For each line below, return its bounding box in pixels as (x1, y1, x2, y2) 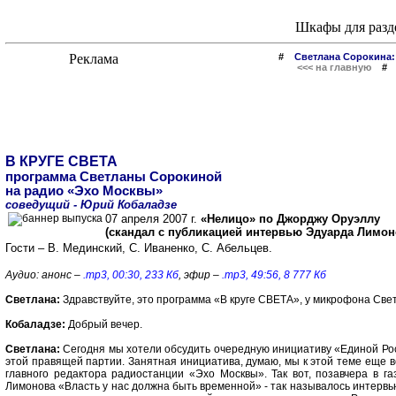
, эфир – (179, 269, 222, 281)
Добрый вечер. (65, 318, 142, 331)
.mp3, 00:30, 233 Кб (83, 269, 179, 281)
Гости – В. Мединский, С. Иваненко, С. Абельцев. (5, 241, 272, 255)
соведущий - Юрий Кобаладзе (5, 198, 177, 211)
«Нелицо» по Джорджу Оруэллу (201, 212, 380, 225)
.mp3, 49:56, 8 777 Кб (222, 269, 326, 281)
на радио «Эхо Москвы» (5, 184, 163, 198)
